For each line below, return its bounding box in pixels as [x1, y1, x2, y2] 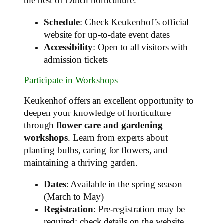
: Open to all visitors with [92, 42, 188, 52]
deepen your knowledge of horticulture [24, 108, 171, 118]
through [24, 120, 57, 130]
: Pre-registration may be [93, 204, 185, 215]
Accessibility [44, 42, 93, 52]
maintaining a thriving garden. [24, 157, 138, 168]
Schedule [44, 17, 80, 27]
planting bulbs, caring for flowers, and [24, 145, 168, 155]
